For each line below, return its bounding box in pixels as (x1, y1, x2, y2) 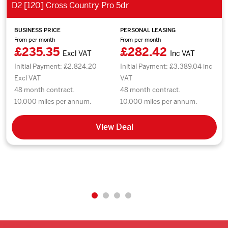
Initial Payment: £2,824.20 (14, 62, 97, 71)
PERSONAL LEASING (120, 26, 176, 34)
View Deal (95, 121, 133, 132)
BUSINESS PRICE (14, 26, 61, 34)
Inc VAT (170, 48, 195, 58)
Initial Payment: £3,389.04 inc (120, 62, 213, 71)
